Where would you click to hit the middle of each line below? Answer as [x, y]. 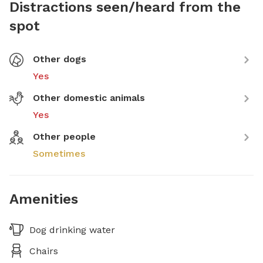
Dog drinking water [72, 230]
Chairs [44, 251]
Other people [64, 136]
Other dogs [60, 59]
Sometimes [59, 153]
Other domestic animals [89, 97]
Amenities [44, 199]
